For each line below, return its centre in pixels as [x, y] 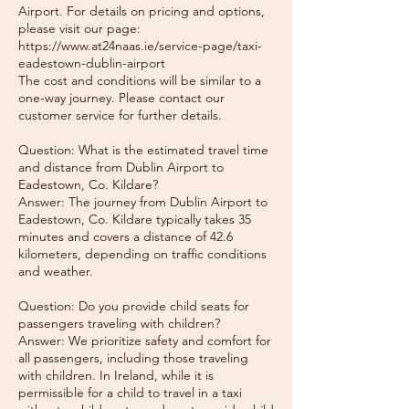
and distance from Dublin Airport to [121, 167]
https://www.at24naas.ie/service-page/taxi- [140, 46]
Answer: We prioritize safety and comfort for [145, 341]
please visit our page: [79, 28]
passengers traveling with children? [119, 323]
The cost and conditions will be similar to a [140, 80]
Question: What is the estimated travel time [143, 150]
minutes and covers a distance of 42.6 [126, 236]
